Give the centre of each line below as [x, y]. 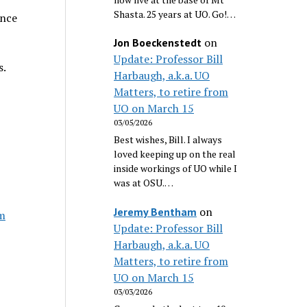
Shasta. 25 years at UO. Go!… [175, 14]
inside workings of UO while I [176, 169]
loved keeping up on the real [175, 154]
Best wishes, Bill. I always [168, 140]
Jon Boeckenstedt [158, 43]
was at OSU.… [144, 183]
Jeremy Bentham [156, 212]
